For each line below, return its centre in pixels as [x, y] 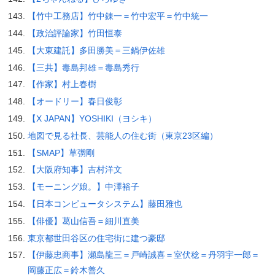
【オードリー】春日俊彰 [75, 102]
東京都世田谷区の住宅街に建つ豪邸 [96, 238]
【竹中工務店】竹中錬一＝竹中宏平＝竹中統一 [118, 16]
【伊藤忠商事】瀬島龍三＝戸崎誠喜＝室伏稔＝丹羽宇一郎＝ [143, 255]
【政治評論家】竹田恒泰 [75, 33]
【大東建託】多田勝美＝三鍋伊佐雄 [96, 50]
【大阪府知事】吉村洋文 [75, 170]
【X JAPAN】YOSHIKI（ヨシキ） [92, 118]
